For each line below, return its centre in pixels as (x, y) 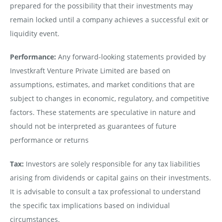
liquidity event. (34, 34)
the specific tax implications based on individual (90, 205)
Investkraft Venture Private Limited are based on (90, 71)
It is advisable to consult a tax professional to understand (105, 191)
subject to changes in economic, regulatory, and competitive (109, 99)
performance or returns (49, 140)
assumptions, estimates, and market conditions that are (102, 85)
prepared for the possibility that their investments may (101, 6)
